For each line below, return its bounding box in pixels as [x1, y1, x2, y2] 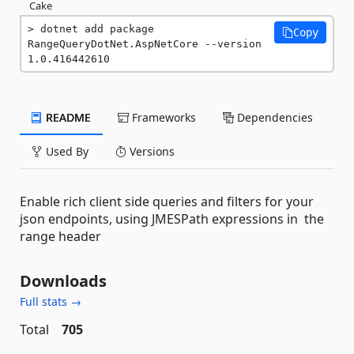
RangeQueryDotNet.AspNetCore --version [28, 38, 262, 50]
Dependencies [234, 110, 313, 125]
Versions [126, 144, 175, 159]
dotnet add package [40, 23, 154, 35]
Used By [43, 144, 88, 159]
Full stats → [20, 294, 81, 309]
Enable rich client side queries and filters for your [20, 193, 314, 210]
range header [20, 228, 101, 245]
